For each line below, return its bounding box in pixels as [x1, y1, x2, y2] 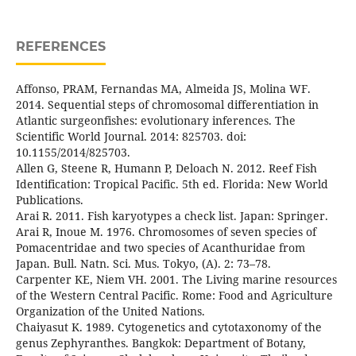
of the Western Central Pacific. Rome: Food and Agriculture [15, 288, 333, 304]
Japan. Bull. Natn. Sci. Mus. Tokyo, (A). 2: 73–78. [15, 256, 271, 272]
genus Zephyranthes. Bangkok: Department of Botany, [15, 335, 306, 351]
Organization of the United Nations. [15, 304, 205, 319]
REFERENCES [15, 39, 106, 55]
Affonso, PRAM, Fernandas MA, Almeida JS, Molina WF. [15, 81, 311, 97]
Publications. [15, 192, 83, 208]
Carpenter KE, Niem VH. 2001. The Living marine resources [15, 272, 337, 288]
